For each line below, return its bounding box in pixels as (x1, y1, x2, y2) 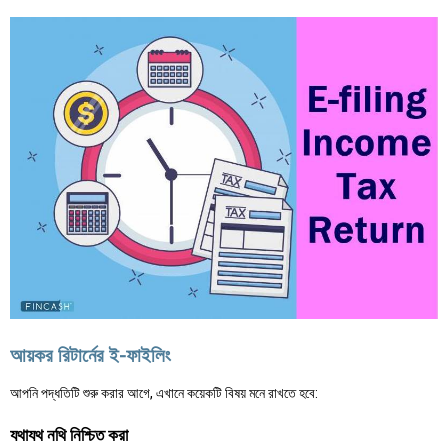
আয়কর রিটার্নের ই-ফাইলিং (10, 344, 171, 368)
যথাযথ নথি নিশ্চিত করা (10, 424, 128, 445)
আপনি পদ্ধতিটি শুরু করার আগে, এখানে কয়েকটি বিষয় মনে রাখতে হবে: (10, 384, 318, 401)
